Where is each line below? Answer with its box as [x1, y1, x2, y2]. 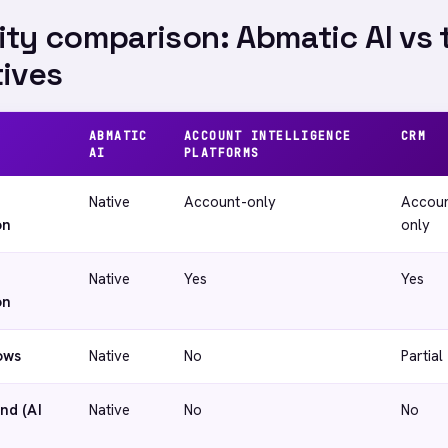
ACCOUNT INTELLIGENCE [184, 128, 352, 143]
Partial [401, 346, 444, 366]
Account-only [184, 192, 276, 212]
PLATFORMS [184, 145, 260, 160]
